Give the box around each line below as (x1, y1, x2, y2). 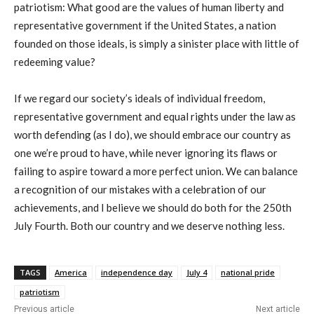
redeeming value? (14, 55, 97, 68)
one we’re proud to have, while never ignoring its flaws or (14, 146, 278, 159)
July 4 (186, 266, 207, 278)
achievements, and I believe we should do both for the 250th (14, 200, 292, 214)
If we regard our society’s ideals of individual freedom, (14, 91, 265, 104)
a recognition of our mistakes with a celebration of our (14, 182, 266, 196)
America (55, 266, 87, 278)
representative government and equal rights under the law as (14, 109, 296, 123)
